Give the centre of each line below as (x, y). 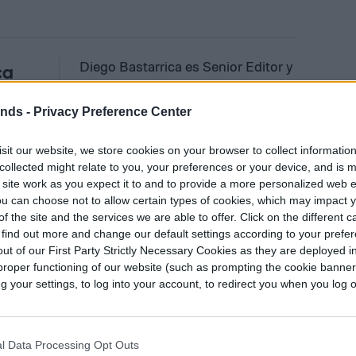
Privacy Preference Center (112, 111)
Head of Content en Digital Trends (183, 85)
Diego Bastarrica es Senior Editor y (186, 66)
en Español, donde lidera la (161, 103)
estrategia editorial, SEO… (158, 121)
